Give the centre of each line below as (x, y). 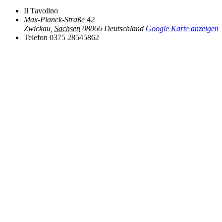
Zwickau (37, 29)
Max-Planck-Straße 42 (59, 20)
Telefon (36, 38)
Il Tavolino (41, 11)
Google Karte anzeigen (182, 29)
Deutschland (124, 29)
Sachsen (67, 29)
